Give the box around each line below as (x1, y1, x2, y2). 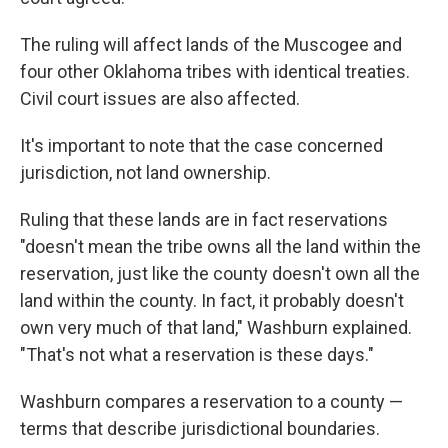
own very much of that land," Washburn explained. (20, 317, 412, 339)
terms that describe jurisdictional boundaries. (20, 418, 380, 440)
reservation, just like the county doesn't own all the (20, 263, 420, 285)
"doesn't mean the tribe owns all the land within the (20, 236, 421, 258)
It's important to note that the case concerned (20, 135, 383, 157)
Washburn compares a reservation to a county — (20, 391, 403, 413)
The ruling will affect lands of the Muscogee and (20, 34, 402, 56)
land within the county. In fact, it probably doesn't (20, 290, 404, 312)
